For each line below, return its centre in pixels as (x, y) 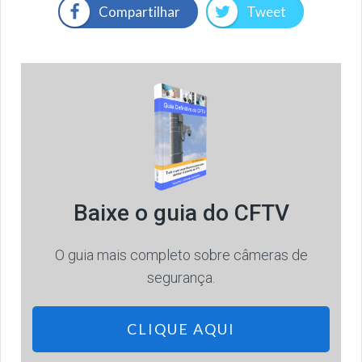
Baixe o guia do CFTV (181, 213)
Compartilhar (139, 12)
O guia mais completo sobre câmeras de (181, 255)
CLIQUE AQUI (181, 329)
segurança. (181, 278)
